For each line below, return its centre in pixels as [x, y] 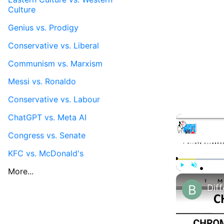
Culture [22, 9]
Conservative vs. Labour [54, 99]
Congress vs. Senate [47, 135]
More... [21, 171]
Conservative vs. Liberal [53, 45]
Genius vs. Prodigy [43, 27]
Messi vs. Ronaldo [42, 81]
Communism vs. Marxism [55, 63]
